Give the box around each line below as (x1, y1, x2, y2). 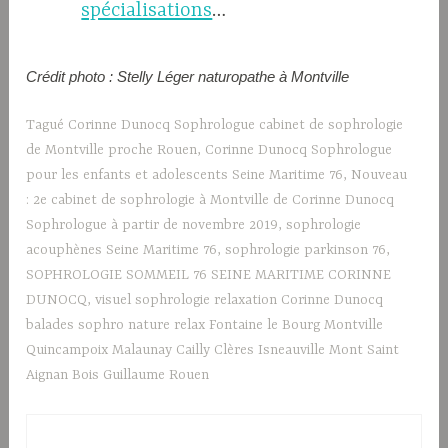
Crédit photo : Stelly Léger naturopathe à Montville (26, 68, 350, 86)
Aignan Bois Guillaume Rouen (26, 367, 210, 384)
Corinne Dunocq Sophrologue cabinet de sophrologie (68, 117, 404, 134)
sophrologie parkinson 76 (225, 242, 387, 259)
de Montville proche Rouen (26, 142, 198, 159)
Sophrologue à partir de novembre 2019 (26, 217, 279, 234)
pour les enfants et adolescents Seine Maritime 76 (26, 167, 344, 184)
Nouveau (351, 167, 408, 184)
